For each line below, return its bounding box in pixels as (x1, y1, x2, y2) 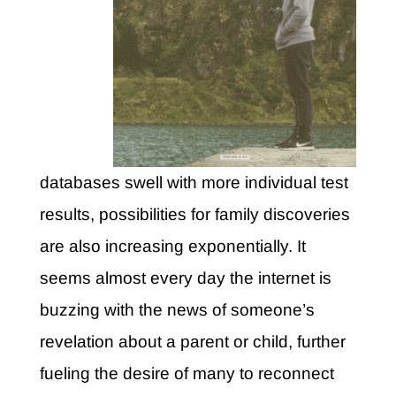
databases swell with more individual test (39, 173, 348, 193)
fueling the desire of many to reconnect (39, 364, 334, 384)
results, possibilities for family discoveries (39, 205, 350, 225)
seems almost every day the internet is (39, 269, 331, 288)
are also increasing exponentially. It (39, 237, 306, 256)
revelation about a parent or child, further (39, 332, 346, 352)
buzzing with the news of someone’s (39, 301, 315, 320)
